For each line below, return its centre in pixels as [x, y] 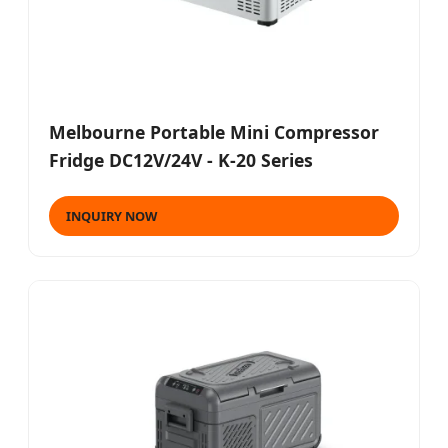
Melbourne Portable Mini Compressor [214, 131]
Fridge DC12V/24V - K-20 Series [181, 159]
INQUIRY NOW [111, 215]
